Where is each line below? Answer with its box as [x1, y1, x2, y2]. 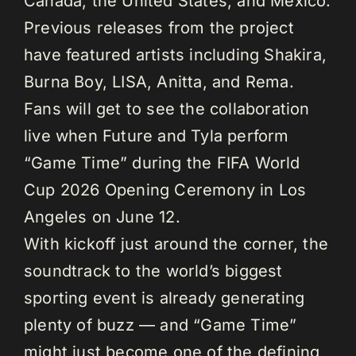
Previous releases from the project [24, 18, 294, 38]
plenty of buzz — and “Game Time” [24, 315, 297, 335]
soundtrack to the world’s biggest [24, 261, 283, 281]
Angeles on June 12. [24, 207, 180, 227]
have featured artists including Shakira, [24, 45, 327, 65]
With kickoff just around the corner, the [24, 234, 329, 254]
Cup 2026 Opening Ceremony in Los [24, 180, 307, 200]
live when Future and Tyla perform [24, 126, 289, 146]
